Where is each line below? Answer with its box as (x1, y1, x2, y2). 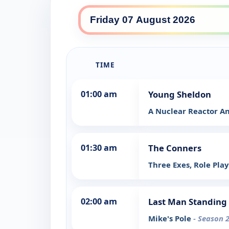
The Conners (148, 142, 201, 154)
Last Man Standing (148, 196, 227, 208)
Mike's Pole (148, 213, 193, 224)
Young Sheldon (148, 88, 211, 101)
